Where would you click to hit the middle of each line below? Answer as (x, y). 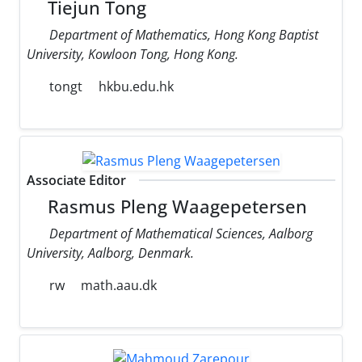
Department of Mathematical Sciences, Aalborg (181, 233)
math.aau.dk (119, 285)
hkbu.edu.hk (136, 86)
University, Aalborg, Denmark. (110, 253)
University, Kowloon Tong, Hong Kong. (133, 54)
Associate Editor (76, 180)
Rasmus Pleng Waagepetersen (175, 206)
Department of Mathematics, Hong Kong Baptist (184, 34)
